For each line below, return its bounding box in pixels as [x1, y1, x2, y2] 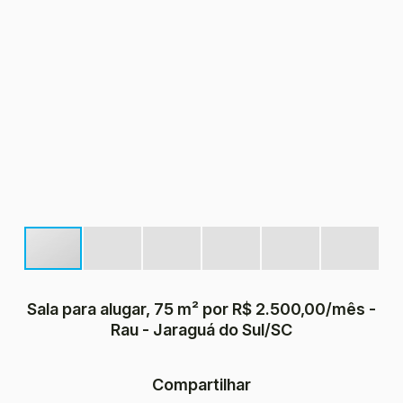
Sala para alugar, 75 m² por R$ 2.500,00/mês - [27, 300, 376, 318]
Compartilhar [152, 375, 251, 394]
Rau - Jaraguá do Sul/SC [111, 320, 292, 339]
